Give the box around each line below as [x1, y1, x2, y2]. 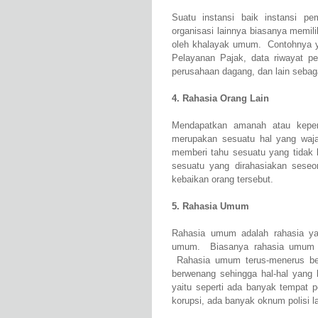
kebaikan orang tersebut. [172, 174, 273, 185]
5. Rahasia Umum [172, 201, 249, 212]
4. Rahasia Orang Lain [172, 93, 269, 104]
